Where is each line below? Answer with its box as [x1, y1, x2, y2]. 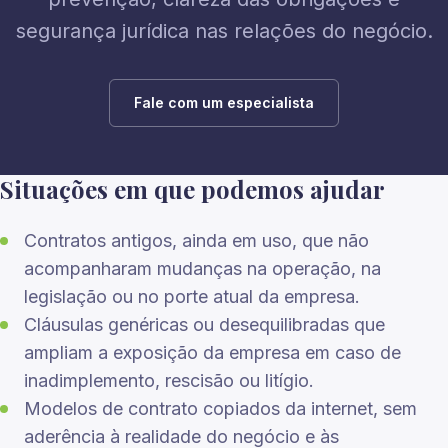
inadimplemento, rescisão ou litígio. [24, 370, 314, 391]
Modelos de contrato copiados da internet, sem [24, 398, 417, 419]
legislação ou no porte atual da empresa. [24, 286, 360, 307]
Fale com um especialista [134, 94, 314, 111]
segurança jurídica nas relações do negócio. [15, 19, 433, 43]
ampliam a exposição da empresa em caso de [24, 342, 401, 363]
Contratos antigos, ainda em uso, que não [24, 230, 369, 251]
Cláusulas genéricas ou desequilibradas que [24, 314, 385, 335]
